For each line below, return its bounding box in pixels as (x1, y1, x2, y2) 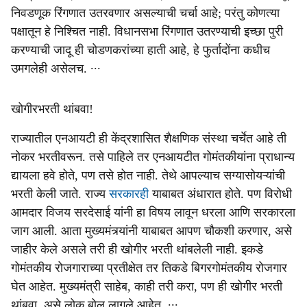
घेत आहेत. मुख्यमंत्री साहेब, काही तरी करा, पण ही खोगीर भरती (11, 280, 282, 293)
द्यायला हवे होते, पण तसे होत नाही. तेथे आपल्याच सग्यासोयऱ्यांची (11, 169, 285, 182)
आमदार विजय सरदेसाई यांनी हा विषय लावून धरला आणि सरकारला (11, 206, 295, 219)
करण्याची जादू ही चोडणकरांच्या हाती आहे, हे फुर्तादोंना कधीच (11, 43, 270, 57)
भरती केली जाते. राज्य (11, 187, 109, 201)
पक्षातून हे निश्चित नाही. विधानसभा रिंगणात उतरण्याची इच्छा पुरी (11, 25, 283, 38)
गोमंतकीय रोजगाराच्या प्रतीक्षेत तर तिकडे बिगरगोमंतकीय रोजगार (11, 261, 287, 275)
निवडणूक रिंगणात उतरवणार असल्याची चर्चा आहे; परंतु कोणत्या (11, 6, 280, 20)
